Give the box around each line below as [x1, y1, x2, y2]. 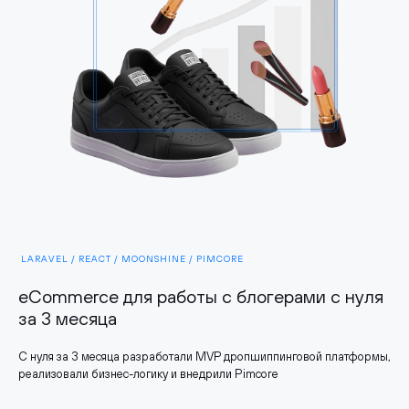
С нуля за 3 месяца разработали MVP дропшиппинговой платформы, [18, 350, 391, 364]
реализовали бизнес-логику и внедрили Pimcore [18, 367, 278, 382]
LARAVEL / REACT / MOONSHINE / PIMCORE [21, 254, 244, 265]
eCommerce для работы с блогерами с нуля [18, 286, 383, 308]
